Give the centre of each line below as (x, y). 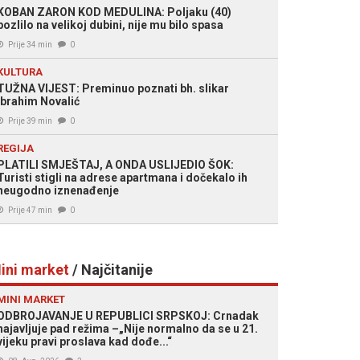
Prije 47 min (30, 210)
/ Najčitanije (111, 270)
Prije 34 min (30, 45)
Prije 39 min (30, 121)
